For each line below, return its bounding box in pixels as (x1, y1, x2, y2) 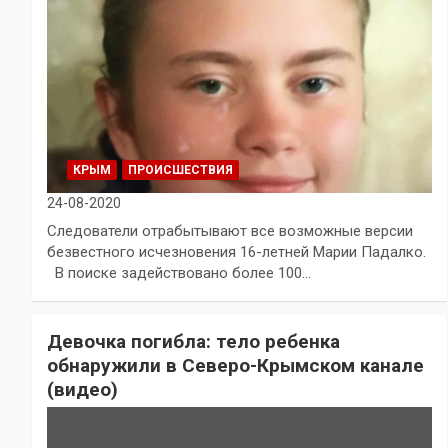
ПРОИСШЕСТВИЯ (128, 163, 233, 178)
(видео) (47, 378, 118, 402)
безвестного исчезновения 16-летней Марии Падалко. (47, 243, 426, 262)
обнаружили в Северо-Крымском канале (47, 354, 424, 378)
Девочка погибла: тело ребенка (47, 330, 340, 354)
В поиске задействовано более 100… (47, 264, 311, 283)
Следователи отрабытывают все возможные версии (47, 222, 413, 241)
